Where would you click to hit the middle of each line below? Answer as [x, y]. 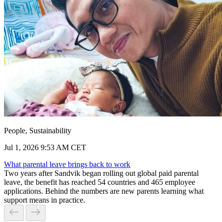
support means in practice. [45, 200]
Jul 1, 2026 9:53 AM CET [45, 148]
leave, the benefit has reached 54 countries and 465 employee [100, 182]
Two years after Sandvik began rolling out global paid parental [101, 173]
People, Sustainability [38, 131]
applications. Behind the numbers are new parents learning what [104, 191]
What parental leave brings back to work [67, 165]
